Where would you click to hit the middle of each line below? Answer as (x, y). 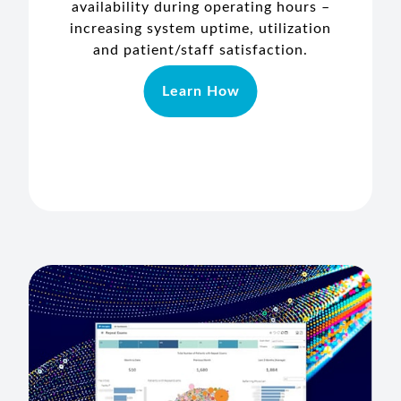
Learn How (200, 91)
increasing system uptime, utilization (200, 28)
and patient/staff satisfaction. (200, 50)
